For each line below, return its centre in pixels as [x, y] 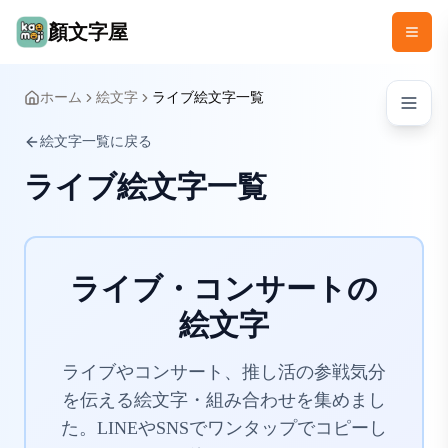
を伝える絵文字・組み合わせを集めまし [224, 400]
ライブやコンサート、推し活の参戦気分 [224, 372]
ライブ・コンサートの [224, 288]
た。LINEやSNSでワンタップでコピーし [224, 428]
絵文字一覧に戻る [96, 141]
